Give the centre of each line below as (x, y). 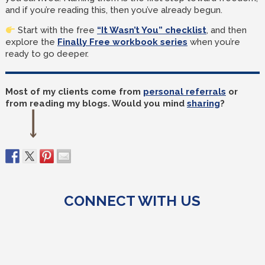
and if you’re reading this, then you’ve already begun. (114, 10)
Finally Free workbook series (122, 42)
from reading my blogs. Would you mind (96, 104)
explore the (31, 42)
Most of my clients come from (74, 92)
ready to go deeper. (47, 54)
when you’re (214, 42)
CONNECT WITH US (132, 201)
